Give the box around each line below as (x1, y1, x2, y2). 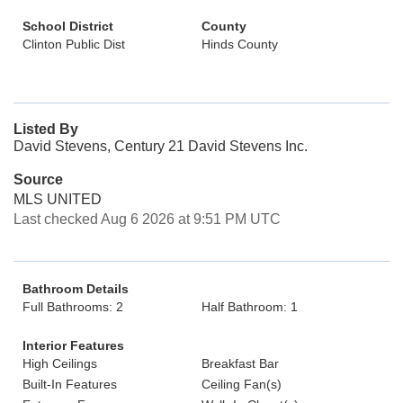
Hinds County (201, 37, 278, 51)
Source (13, 172, 63, 187)
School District (22, 19, 113, 33)
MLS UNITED (13, 192, 102, 207)
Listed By (13, 121, 78, 137)
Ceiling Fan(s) (201, 377, 282, 391)
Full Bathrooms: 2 (22, 300, 123, 314)
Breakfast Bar (201, 356, 279, 371)
